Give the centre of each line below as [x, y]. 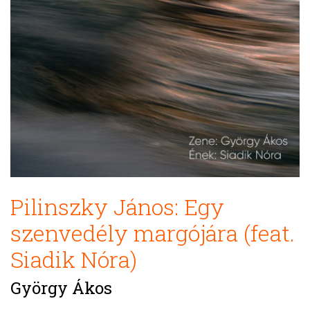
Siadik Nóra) [74, 259]
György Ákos [61, 288]
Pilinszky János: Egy [117, 207]
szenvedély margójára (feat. [153, 233]
